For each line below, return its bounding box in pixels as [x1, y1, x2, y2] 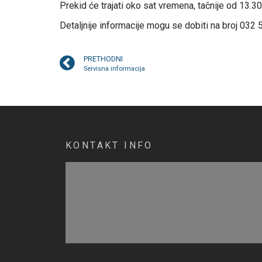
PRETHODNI [84, 54, 123, 63]
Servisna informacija [84, 65, 145, 73]
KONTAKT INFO [65, 140, 153, 151]
